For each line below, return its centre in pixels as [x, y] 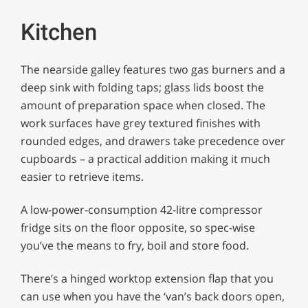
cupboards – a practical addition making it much [145, 159]
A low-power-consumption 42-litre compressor [141, 210]
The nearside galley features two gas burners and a [153, 70]
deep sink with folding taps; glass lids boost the [142, 88]
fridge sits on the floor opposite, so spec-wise [137, 228]
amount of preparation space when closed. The [143, 106]
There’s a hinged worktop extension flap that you [147, 279]
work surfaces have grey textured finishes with [140, 123]
